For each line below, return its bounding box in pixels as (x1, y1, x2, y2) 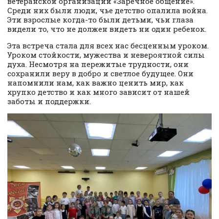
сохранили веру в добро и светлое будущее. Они (7, 68, 194, 79)
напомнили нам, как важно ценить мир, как (7, 78, 184, 88)
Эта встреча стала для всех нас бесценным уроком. (7, 41, 209, 51)
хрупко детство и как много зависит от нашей (7, 87, 190, 97)
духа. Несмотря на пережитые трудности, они (7, 59, 189, 69)
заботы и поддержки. (7, 96, 91, 107)
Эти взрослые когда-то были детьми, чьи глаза (7, 15, 194, 25)
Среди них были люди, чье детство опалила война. (7, 5, 208, 16)
